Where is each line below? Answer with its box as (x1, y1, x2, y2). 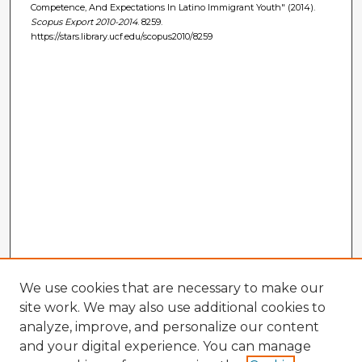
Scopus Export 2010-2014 (30, 15, 137, 27)
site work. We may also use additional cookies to (19, 300, 326, 315)
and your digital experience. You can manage (19, 339, 311, 354)
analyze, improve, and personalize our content (19, 319, 319, 335)
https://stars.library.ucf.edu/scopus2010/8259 (30, 30, 213, 42)
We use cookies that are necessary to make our (19, 280, 324, 296)
